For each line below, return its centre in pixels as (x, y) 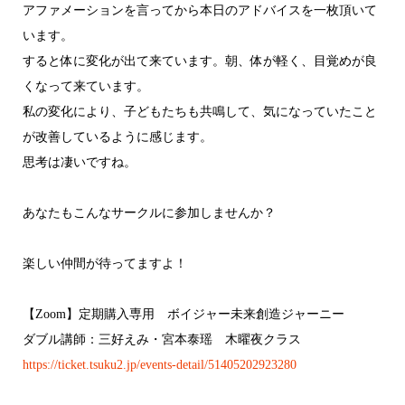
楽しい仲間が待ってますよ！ (104, 263)
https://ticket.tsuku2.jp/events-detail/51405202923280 (159, 364)
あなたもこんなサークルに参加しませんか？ (149, 212)
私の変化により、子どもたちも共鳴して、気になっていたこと (199, 111)
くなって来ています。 (85, 86)
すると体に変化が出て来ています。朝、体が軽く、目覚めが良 (199, 61)
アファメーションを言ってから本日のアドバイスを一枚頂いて (199, 10)
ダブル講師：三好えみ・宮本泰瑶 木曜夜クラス (161, 339)
